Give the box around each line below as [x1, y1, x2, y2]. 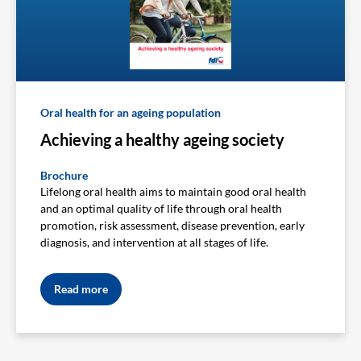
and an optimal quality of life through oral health [40, 201, 282, 216]
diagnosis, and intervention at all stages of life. [40, 235, 268, 250]
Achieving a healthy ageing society [40, 130, 284, 150]
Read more [54, 282, 108, 297]
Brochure [40, 168, 88, 183]
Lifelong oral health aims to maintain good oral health [40, 185, 306, 199]
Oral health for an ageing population [40, 106, 221, 120]
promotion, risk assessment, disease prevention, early [40, 218, 305, 233]
